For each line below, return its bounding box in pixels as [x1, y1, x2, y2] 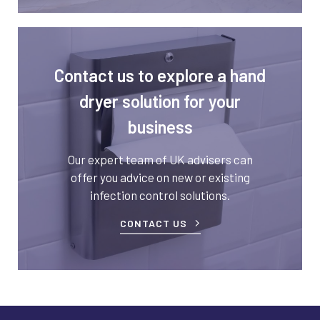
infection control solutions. [90, 188, 230, 202]
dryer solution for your [79, 91, 241, 111]
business [127, 116, 193, 137]
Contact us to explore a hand [54, 65, 266, 86]
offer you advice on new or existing [70, 170, 250, 184]
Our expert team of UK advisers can [67, 152, 253, 166]
